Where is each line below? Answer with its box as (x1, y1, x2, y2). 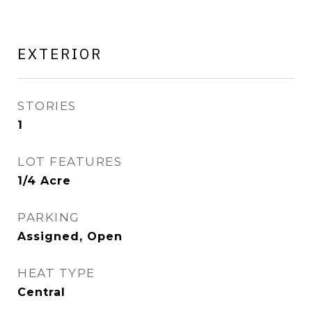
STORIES (17, 99, 77, 113)
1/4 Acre (17, 174, 71, 187)
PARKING (17, 210, 80, 224)
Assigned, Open (17, 230, 123, 243)
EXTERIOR (17, 44, 102, 63)
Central (17, 286, 65, 299)
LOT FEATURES (17, 155, 122, 169)
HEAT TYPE (17, 266, 95, 280)
